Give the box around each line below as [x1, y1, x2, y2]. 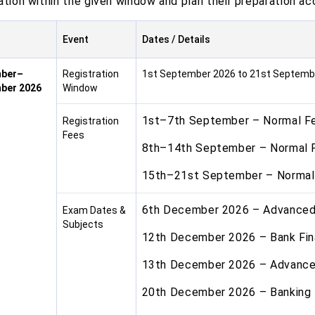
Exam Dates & [62, 205, 126, 216]
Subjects [62, 219, 103, 230]
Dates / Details [141, 34, 210, 45]
